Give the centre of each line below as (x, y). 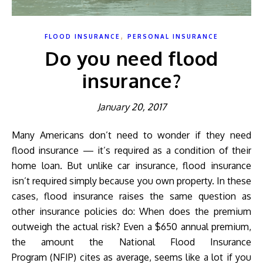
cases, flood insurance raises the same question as (131, 196)
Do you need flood (131, 58)
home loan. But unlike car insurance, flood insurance (131, 166)
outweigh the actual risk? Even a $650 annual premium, (131, 227)
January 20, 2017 (131, 107)
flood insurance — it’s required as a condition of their (131, 151)
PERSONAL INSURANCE (173, 37)
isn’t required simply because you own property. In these (131, 181)
